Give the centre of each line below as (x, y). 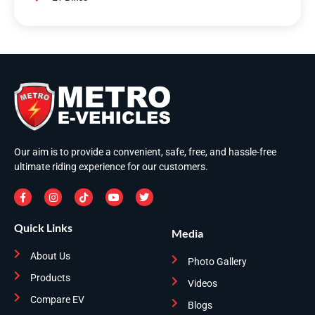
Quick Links (43, 227)
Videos (202, 284)
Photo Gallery (217, 262)
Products (50, 277)
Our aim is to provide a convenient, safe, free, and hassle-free (145, 152)
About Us (50, 256)
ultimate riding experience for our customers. (111, 167)
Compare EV (57, 299)
